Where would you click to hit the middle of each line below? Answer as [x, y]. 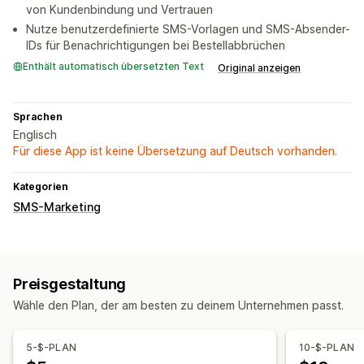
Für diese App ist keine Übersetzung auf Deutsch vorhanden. [175, 151]
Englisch [35, 135]
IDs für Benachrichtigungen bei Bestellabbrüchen [156, 45]
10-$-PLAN [327, 348]
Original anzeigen [259, 68]
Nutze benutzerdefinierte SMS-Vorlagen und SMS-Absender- [188, 29]
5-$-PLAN [51, 348]
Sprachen [38, 117]
